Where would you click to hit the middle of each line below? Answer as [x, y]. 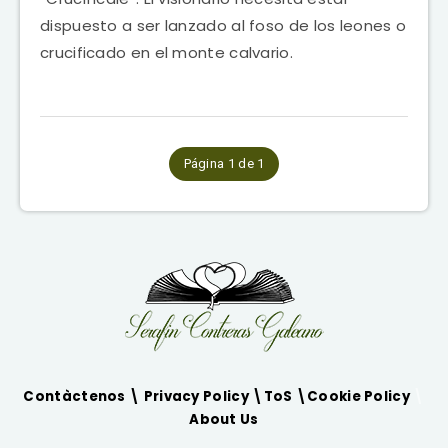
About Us [224, 419]
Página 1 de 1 [224, 163]
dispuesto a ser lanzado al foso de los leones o [223, 25]
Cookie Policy [358, 396]
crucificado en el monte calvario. [166, 52]
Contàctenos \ [83, 396]
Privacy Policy [198, 396]
